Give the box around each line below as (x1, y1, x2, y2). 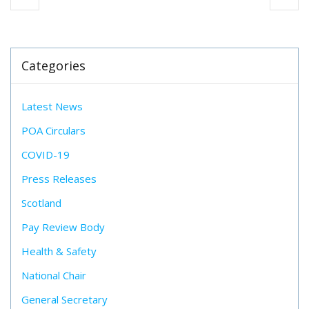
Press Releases (21, 172, 97, 186)
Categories (21, 57, 86, 74)
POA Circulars (21, 123, 86, 137)
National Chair (21, 268, 86, 282)
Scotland (21, 196, 61, 210)
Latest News (21, 99, 83, 113)
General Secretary (21, 292, 108, 306)
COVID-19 (21, 148, 70, 161)
